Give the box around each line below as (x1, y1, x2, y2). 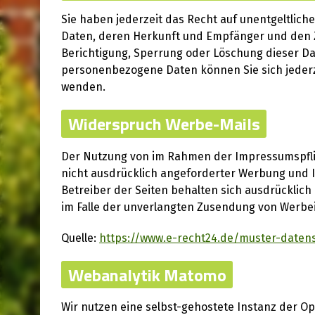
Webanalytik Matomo (67, 262, 226, 288)
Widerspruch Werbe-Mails (67, 110, 260, 136)
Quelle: (61, 231, 99, 245)
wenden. (61, 80, 105, 94)
